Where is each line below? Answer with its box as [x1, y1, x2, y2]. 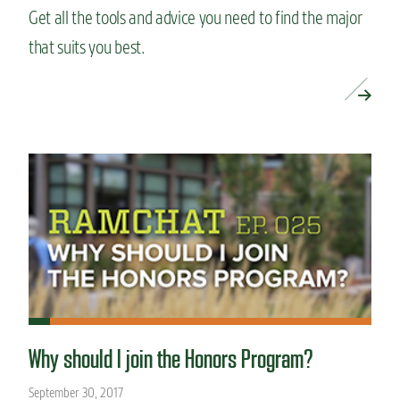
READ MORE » [29, 78, 113, 106]
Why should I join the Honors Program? [29, 345, 313, 375]
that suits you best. [29, 36, 146, 59]
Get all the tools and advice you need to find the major [29, 6, 362, 29]
